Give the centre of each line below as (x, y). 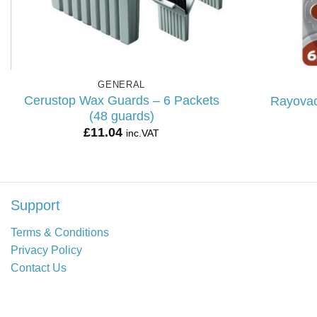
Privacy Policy (46, 250)
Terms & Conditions (60, 232)
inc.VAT (143, 133)
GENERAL (122, 85)
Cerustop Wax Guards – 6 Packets (121, 100)
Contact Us (39, 267)
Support (35, 205)
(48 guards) (121, 116)
